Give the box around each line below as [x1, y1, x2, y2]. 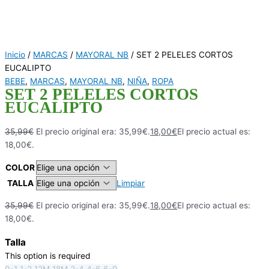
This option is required [5, 250, 90, 261]
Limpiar [116, 178, 145, 188]
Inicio [5, 49, 25, 59]
